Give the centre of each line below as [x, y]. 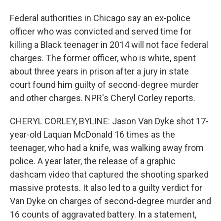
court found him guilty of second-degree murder [104, 85]
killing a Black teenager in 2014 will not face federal [109, 45]
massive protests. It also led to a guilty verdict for [106, 188]
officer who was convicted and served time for [101, 31]
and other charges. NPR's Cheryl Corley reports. [103, 98]
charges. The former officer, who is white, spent [103, 58]
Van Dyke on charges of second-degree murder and [110, 201]
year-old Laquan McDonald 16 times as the [92, 134]
